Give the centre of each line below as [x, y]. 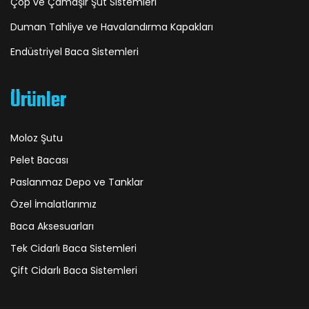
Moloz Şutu [37, 138]
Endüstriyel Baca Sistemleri [74, 52]
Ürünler [38, 101]
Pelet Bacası [39, 160]
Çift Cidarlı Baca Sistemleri [74, 270]
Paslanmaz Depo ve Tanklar [77, 182]
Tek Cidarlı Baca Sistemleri [73, 248]
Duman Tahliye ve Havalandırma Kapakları [112, 27]
